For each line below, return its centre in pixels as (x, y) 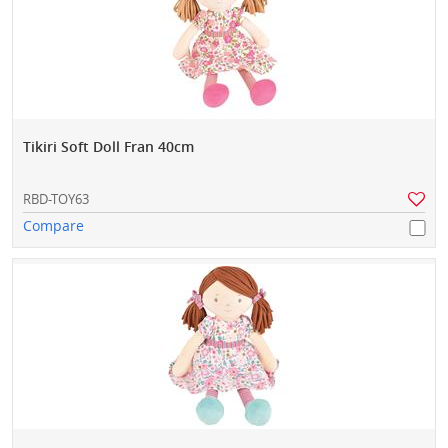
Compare (53, 225)
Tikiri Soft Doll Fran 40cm (108, 146)
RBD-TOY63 (56, 198)
